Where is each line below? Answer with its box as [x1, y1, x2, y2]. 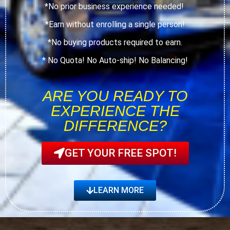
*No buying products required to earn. [48, 37, 182, 47]
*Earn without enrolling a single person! [45, 19, 185, 29]
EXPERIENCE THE [50, 102, 180, 119]
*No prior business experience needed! [44, 1, 186, 11]
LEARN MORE [93, 185, 144, 195]
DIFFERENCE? [63, 117, 167, 134]
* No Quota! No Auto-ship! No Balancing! [42, 55, 188, 65]
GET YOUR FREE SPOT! [64, 146, 177, 159]
